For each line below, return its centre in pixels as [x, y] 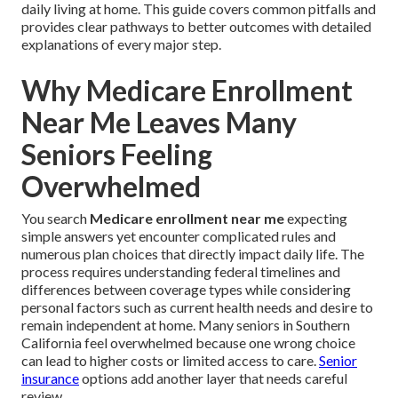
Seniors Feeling [117, 155]
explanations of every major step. [121, 44]
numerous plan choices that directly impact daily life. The [193, 254]
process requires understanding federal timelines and [181, 272]
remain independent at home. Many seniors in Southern [186, 325]
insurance [50, 378]
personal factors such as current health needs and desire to [197, 307]
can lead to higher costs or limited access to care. [170, 361]
